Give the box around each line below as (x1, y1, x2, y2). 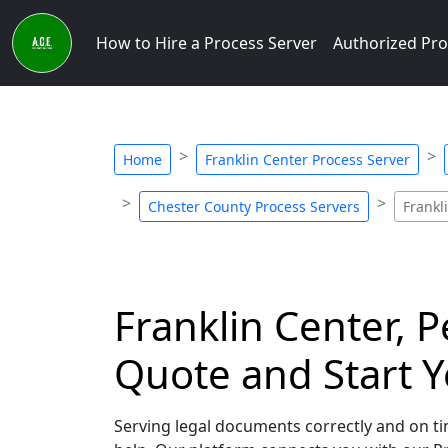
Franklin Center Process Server (205, 150, 410, 169)
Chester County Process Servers (148, 197, 360, 216)
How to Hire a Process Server (96, 32, 317, 54)
